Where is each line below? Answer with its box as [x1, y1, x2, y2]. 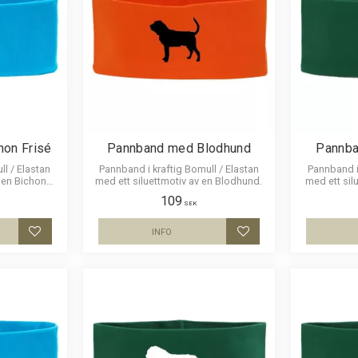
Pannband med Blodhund [107, 140, 251, 156]
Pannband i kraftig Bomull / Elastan [98, 162, 259, 175]
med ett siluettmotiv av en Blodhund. [95, 174, 263, 187]
